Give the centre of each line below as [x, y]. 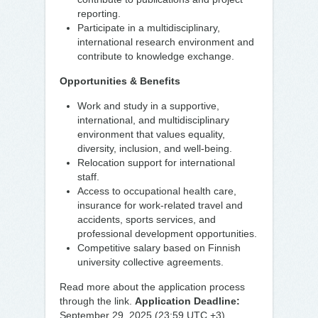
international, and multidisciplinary [153, 120]
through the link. [97, 301]
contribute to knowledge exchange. [156, 56]
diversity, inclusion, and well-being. [155, 148]
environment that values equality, [151, 134]
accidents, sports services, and [147, 219]
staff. [88, 177]
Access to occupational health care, [157, 191]
